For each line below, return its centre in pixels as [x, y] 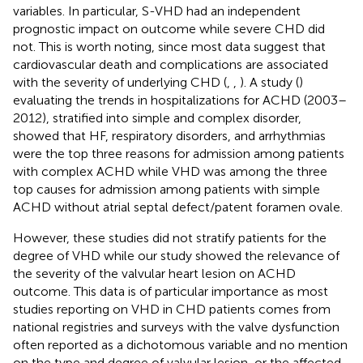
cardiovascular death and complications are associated [171, 65]
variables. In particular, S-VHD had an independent [157, 11]
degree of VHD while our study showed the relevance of [176, 256]
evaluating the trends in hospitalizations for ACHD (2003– [180, 100]
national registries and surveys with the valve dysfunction [176, 327]
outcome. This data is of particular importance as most [171, 292]
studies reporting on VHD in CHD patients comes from [172, 310]
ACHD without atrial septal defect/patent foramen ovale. [178, 207]
